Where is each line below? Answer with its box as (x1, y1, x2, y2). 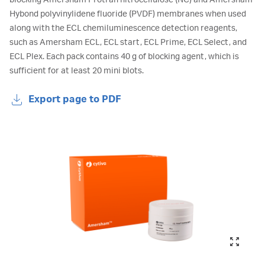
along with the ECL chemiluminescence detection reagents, (9, 24, 237, 33)
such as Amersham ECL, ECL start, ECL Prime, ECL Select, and (9, 38, 247, 47)
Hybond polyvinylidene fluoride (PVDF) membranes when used (9, 9, 246, 19)
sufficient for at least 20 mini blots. (9, 66, 144, 76)
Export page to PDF (28, 94, 121, 105)
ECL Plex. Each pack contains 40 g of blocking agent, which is (9, 52, 239, 62)
